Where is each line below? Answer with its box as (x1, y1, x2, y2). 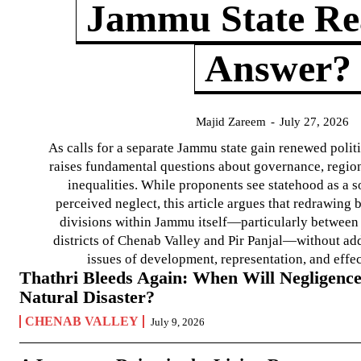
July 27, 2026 (280, 115, 349, 129)
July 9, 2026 (151, 316, 205, 329)
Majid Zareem (196, 115, 266, 129)
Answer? (204, 47, 351, 90)
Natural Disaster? (19, 287, 155, 308)
